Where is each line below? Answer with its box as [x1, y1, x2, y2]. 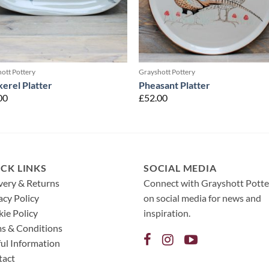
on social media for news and [144, 192, 261, 204]
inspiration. [144, 207, 190, 219]
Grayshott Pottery [139, 67, 196, 77]
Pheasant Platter [139, 79, 211, 91]
